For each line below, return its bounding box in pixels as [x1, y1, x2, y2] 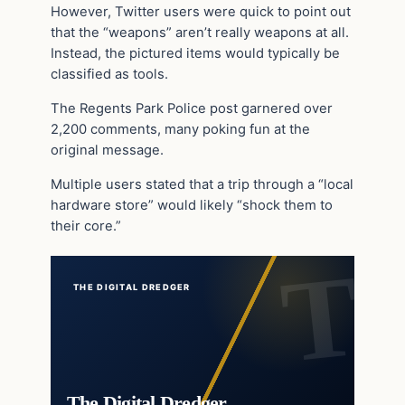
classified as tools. [51, 66, 168, 83]
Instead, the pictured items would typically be [51, 45, 340, 62]
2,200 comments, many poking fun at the [51, 120, 310, 137]
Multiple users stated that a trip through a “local [51, 175, 353, 193]
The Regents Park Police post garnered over [51, 99, 333, 117]
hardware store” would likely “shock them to [51, 196, 333, 213]
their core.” [51, 217, 121, 234]
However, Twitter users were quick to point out [51, 4, 351, 21]
